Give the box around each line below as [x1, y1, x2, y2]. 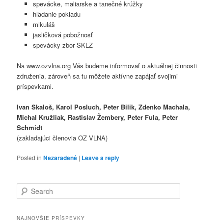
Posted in [17, 153, 42, 162]
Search [17, 183, 36, 192]
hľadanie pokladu [32, 9, 81, 19]
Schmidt [17, 123, 43, 133]
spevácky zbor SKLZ [32, 40, 93, 50]
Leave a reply [82, 153, 120, 163]
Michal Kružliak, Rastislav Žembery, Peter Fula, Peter [17, 112, 178, 122]
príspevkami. [17, 82, 54, 91]
